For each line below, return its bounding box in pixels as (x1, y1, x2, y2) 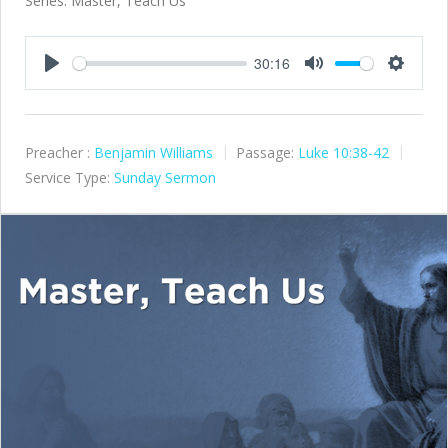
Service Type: (25, 167, 110, 187)
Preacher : (25, 143, 90, 162)
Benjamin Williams (94, 143, 213, 162)
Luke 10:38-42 (298, 143, 389, 162)
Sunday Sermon (114, 167, 216, 187)
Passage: (236, 143, 294, 162)
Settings (396, 73, 440, 91)
